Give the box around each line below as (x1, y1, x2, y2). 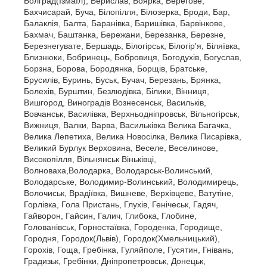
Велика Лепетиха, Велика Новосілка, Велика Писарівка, (24, 132, 241, 141)
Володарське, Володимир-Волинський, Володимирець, (24, 177, 238, 187)
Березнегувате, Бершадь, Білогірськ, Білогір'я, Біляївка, (24, 41, 240, 51)
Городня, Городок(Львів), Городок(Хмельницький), (24, 234, 220, 243)
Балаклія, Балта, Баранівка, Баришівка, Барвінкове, (24, 18, 225, 28)
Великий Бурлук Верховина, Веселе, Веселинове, (24, 143, 218, 153)
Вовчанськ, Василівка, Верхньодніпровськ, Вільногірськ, (24, 109, 240, 119)
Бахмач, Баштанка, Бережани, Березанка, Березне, (24, 30, 226, 39)
